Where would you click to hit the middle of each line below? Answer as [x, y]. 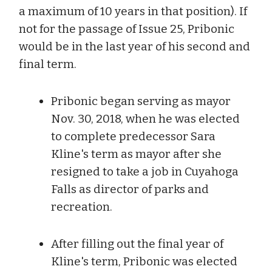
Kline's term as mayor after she [136, 154]
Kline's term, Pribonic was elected [144, 261]
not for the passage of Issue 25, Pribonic [127, 29]
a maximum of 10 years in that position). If [133, 11]
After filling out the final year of [137, 243]
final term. [48, 64]
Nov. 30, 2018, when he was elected [145, 118]
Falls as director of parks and [130, 189]
